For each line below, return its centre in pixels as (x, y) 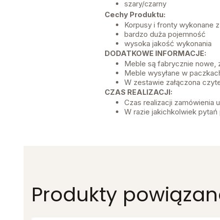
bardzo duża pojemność (165, 34)
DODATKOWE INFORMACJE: (155, 54)
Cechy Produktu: (135, 15)
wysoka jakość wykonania (168, 44)
